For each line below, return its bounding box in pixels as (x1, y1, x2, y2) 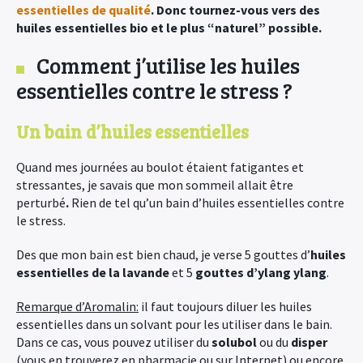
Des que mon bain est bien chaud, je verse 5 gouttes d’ (16, 246, 310, 263)
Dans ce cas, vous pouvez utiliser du (16, 334, 211, 350)
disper (291, 334, 327, 350)
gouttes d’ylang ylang (195, 264, 327, 280)
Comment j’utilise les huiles (36, 50, 300, 80)
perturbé (16, 194, 66, 211)
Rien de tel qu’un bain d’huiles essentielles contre (71, 194, 344, 211)
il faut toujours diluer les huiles (139, 298, 312, 314)
